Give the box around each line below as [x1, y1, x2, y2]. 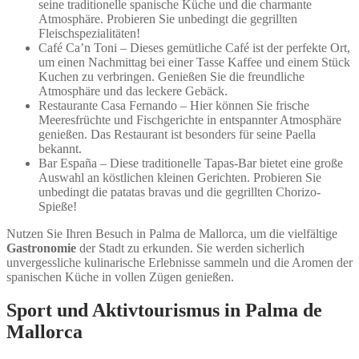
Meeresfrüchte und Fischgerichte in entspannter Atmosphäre [38, 112, 341, 127]
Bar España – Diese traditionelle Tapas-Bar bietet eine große [38, 155, 343, 170]
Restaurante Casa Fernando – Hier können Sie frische [38, 98, 309, 112]
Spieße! [38, 199, 77, 213]
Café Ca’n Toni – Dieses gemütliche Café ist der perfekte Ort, [38, 40, 350, 54]
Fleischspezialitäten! [38, 26, 140, 40]
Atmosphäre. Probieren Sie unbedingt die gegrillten [38, 11, 297, 26]
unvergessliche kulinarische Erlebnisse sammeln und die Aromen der [6, 255, 353, 269]
